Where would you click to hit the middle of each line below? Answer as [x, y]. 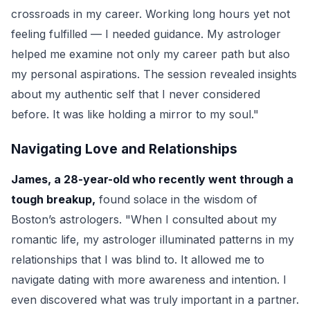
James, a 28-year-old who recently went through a [152, 179]
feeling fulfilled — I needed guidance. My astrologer [146, 34]
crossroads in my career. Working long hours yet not [151, 14]
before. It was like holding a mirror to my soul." [135, 114]
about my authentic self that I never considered [136, 94]
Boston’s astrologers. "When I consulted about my [144, 219]
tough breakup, [53, 199]
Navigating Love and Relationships [124, 149]
